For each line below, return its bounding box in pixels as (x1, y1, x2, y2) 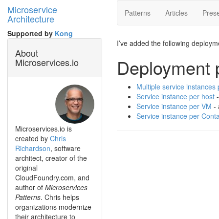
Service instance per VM (136, 101, 212, 111)
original (15, 163, 38, 173)
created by (15, 133, 50, 143)
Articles (165, 8, 188, 18)
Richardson (15, 143, 50, 153)
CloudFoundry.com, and (15, 173, 89, 182)
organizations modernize (15, 202, 91, 212)
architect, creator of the (15, 153, 87, 163)
